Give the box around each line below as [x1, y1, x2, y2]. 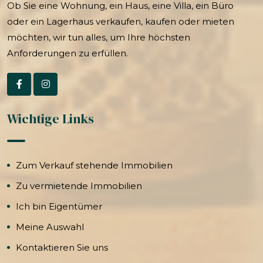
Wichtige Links [7, 109, 94, 127]
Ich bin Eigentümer [16, 200, 102, 212]
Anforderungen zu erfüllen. [7, 47, 128, 59]
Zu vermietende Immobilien [16, 180, 142, 191]
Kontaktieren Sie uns [16, 241, 108, 253]
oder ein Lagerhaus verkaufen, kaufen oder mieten [7, 15, 234, 27]
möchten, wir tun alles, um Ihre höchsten [7, 31, 190, 43]
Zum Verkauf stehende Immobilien [16, 159, 173, 171]
